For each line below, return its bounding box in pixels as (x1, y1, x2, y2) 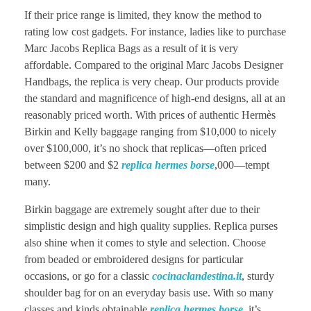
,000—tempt (215, 158, 269, 171)
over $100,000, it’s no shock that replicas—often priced (24, 142, 267, 154)
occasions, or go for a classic (24, 269, 152, 282)
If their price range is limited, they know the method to (24, 8, 262, 21)
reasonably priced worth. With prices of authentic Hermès (24, 108, 276, 121)
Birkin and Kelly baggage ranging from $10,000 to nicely (24, 125, 276, 137)
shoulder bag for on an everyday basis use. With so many (24, 286, 274, 299)
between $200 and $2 (24, 158, 121, 171)
